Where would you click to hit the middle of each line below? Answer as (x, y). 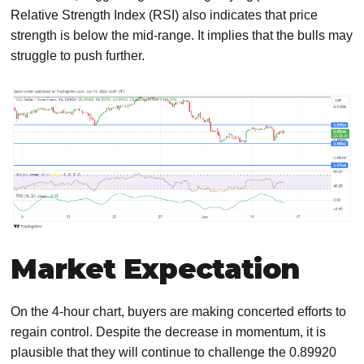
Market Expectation (155, 269)
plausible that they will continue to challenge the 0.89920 (174, 353)
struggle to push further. (78, 55)
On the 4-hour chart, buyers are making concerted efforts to (179, 312)
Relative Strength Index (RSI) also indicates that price (165, 15)
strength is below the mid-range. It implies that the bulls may (182, 35)
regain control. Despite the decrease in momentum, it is (169, 332)
